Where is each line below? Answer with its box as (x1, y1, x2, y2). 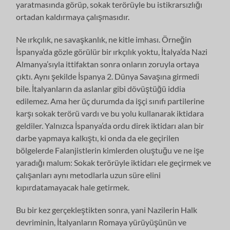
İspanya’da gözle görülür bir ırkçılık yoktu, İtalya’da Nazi (16, 46, 208, 56)
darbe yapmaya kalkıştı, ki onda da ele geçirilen (16, 132, 180, 143)
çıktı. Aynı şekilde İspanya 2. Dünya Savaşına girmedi (16, 71, 200, 81)
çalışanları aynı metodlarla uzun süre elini (16, 169, 161, 180)
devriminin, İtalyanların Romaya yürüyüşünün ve (16, 217, 187, 227)
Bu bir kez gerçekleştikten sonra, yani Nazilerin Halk (16, 204, 198, 215)
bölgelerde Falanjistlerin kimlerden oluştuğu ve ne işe (16, 145, 204, 155)
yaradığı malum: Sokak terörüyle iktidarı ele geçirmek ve (16, 157, 212, 167)
